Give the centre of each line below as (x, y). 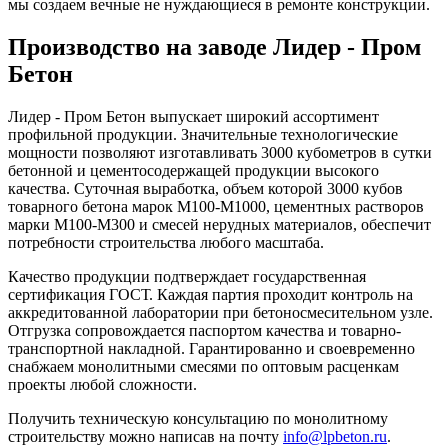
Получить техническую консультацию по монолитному (198, 419)
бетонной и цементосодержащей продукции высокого (193, 171)
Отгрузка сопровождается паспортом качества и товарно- (204, 331)
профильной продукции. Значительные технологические (203, 135)
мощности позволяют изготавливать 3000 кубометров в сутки (220, 153)
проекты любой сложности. (102, 385)
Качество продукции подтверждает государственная (187, 277)
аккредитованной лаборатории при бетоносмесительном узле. (220, 313)
